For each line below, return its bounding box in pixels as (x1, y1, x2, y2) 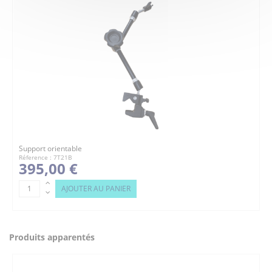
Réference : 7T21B (19, 154, 72, 162)
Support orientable (19, 143, 82, 154)
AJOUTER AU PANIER (61, 183, 131, 194)
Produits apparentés (9, 231, 95, 243)
